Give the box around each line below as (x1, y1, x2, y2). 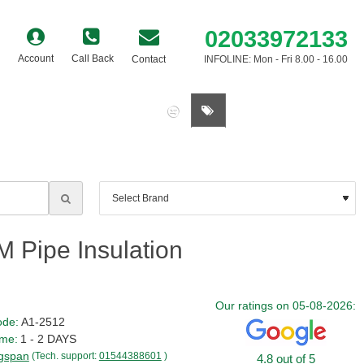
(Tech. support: (31, 350, 99, 362)
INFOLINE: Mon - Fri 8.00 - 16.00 (204, 53, 348, 65)
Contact (132, 53, 166, 65)
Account (18, 53, 54, 64)
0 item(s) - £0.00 (262, 105, 334, 116)
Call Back (71, 53, 114, 64)
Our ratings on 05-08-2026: (215, 299, 356, 312)
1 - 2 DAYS (19, 332, 76, 345)
